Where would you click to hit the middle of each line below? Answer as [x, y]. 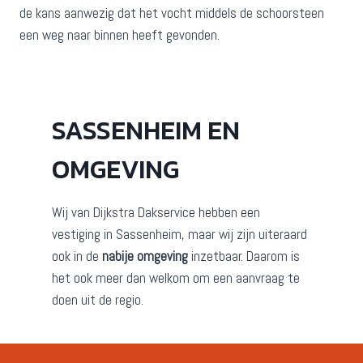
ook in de [77, 256]
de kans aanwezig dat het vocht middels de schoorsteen [172, 13]
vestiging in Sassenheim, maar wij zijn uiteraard [179, 234]
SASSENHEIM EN [146, 130]
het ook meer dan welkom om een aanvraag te [176, 278]
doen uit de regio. [98, 299]
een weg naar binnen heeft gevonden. [120, 34]
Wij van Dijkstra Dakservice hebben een [156, 212]
